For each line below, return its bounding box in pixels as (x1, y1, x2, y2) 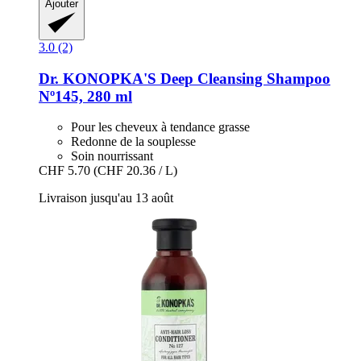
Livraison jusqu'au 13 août (39, 191, 173, 205)
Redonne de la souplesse (71, 135, 196, 149)
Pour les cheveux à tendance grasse (71, 120, 250, 135)
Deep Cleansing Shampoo (156, 69, 330, 87)
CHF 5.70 (39, 164, 90, 178)
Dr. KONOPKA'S (39, 69, 156, 87)
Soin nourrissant (71, 149, 153, 164)
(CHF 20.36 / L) (93, 164, 177, 178)
